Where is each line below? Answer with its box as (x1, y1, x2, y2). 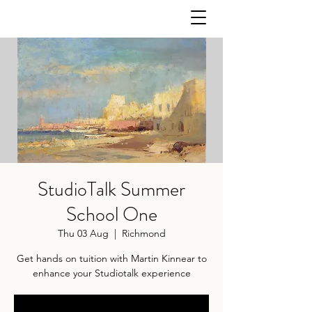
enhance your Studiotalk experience (32, 267, 191, 279)
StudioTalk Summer (38, 175, 185, 203)
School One (65, 201, 157, 228)
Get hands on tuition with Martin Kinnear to (16, 252, 207, 265)
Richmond (121, 227, 166, 240)
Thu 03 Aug (57, 227, 109, 240)
